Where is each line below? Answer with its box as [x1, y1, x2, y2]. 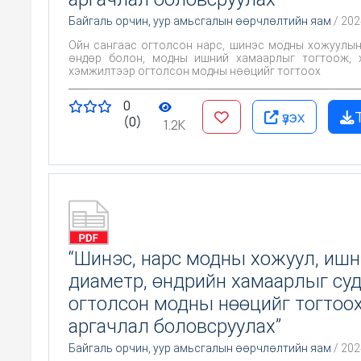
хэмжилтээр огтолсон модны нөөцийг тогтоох [68, 64, 321, 77]
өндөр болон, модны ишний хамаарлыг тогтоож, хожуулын [68, 51, 236, 64]
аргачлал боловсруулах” [68, 314, 281, 338]
